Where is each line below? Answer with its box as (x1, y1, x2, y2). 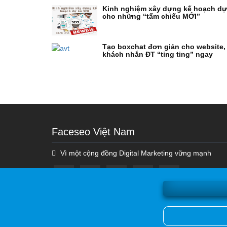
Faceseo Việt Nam (52, 126, 135, 137)
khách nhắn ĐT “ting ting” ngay (102, 50, 213, 58)
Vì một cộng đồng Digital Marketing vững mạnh (58, 149, 211, 157)
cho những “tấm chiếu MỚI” (102, 12, 200, 20)
